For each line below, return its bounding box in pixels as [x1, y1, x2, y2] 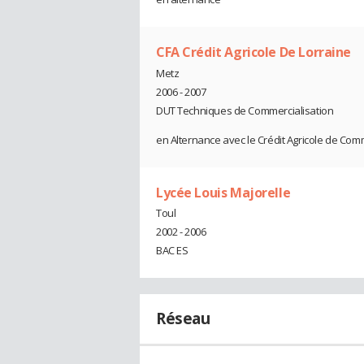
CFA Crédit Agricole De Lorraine [156, 42, 351, 61]
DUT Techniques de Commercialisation [156, 102, 334, 118]
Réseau [156, 308, 210, 330]
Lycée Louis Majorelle [156, 183, 291, 201]
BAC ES [156, 243, 188, 258]
